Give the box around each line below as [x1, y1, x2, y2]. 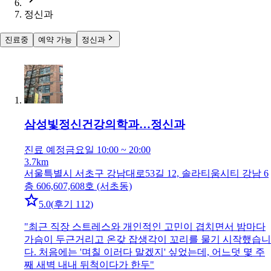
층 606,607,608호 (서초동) [24, 181, 132, 192]
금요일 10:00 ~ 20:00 [65, 145, 151, 155]
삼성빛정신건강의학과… [24, 118, 151, 131]
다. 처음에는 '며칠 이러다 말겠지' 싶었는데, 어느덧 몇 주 [24, 247, 265, 258]
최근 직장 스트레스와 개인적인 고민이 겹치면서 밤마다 [28, 221, 266, 232]
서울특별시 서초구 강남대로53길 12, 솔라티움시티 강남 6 [24, 168, 269, 179]
